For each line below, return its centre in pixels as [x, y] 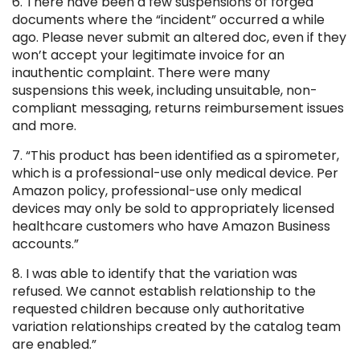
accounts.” [45, 244]
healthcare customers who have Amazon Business [171, 227]
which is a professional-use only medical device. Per [175, 174]
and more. [44, 126]
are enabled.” [54, 345]
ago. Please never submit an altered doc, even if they [179, 38]
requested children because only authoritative [158, 309]
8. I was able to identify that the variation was [155, 274]
